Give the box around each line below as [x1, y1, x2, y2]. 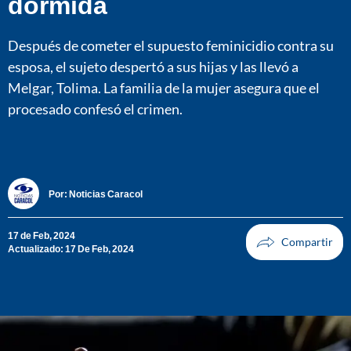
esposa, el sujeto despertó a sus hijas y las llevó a [8, 57, 299, 75]
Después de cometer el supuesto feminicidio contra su [8, 36, 334, 54]
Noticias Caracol [69, 187, 143, 200]
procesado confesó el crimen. [8, 100, 183, 118]
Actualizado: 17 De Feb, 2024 [8, 243, 134, 255]
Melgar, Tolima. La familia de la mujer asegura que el [8, 78, 320, 96]
